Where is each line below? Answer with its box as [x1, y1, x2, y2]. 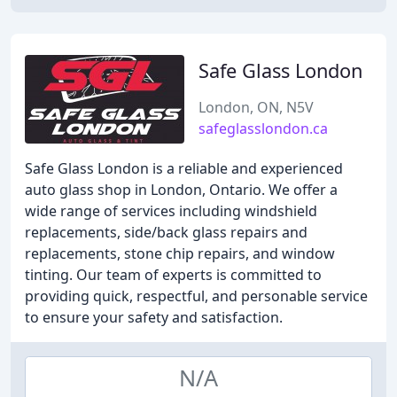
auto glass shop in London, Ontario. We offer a [25, 180, 338, 199]
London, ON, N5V [198, 97, 314, 117]
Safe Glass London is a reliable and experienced [25, 159, 343, 178]
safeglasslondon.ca [198, 119, 328, 138]
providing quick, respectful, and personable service [25, 286, 368, 306]
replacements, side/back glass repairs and [25, 222, 307, 242]
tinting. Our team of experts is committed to [25, 265, 322, 284]
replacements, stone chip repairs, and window [25, 244, 335, 263]
